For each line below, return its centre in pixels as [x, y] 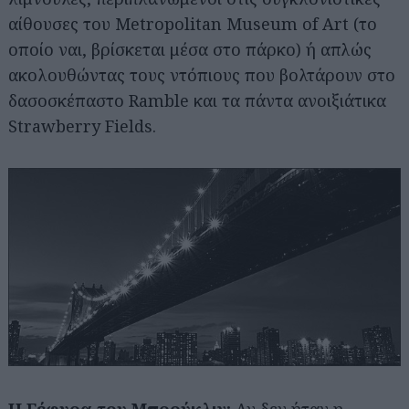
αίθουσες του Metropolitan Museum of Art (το [193, 24]
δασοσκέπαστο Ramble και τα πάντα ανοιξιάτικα [197, 101]
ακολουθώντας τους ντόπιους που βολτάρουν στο [202, 75]
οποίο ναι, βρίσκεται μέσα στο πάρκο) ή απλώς [190, 50]
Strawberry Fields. [82, 126]
